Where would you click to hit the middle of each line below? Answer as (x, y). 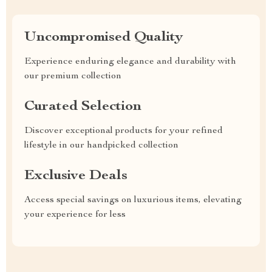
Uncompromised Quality (104, 38)
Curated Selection (83, 107)
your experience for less (75, 215)
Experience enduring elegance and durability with (130, 62)
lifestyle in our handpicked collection (101, 146)
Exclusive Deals (76, 176)
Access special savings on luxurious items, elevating (133, 200)
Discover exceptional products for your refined (124, 131)
